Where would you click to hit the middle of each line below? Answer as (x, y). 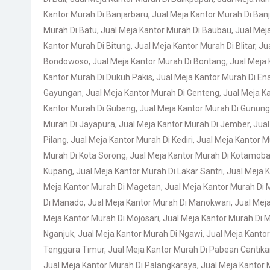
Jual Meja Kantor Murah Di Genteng (152, 93)
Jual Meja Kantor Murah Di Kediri (132, 140)
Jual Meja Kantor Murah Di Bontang (159, 61)
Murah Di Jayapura (79, 124)
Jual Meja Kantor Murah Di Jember (184, 124)
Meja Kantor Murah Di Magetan (102, 187)
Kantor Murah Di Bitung (87, 46)
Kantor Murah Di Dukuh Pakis (98, 77)
